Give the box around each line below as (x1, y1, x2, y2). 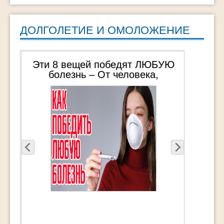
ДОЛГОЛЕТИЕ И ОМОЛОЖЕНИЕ (20, 24, 190, 37)
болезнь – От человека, (48, 69, 158, 80)
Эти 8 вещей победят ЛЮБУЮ (32, 59, 174, 70)
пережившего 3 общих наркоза (32, 79, 174, 90)
